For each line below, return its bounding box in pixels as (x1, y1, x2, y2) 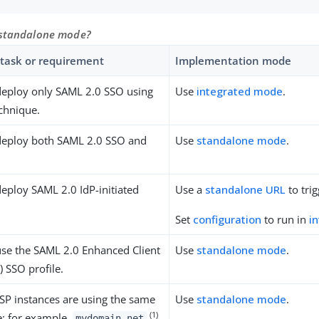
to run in (261, 211, 310, 226)
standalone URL (205, 182, 286, 197)
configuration (193, 211, 262, 226)
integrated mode (197, 83, 283, 98)
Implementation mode (175, 53, 292, 68)
